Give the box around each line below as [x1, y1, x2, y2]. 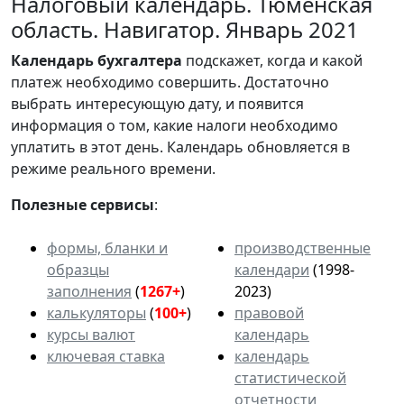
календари [234, 259, 309, 280]
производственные [234, 237, 371, 258]
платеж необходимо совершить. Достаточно [11, 71, 329, 92]
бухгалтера [97, 50, 182, 70]
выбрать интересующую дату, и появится [11, 93, 304, 114]
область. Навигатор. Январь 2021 [11, 14, 359, 44]
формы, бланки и [47, 237, 168, 258]
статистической [234, 367, 346, 388]
